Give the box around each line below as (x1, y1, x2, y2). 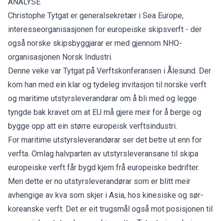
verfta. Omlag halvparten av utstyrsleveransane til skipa (8, 148, 198, 158)
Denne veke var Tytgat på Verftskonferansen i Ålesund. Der (8, 66, 211, 75)
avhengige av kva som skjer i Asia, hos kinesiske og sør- (8, 190, 203, 200)
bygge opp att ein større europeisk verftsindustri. (8, 121, 177, 131)
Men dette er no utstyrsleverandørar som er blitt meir (8, 176, 190, 186)
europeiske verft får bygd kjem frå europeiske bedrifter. (8, 162, 199, 172)
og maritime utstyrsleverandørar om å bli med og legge (8, 93, 197, 103)
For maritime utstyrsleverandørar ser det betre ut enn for (8, 135, 202, 145)
